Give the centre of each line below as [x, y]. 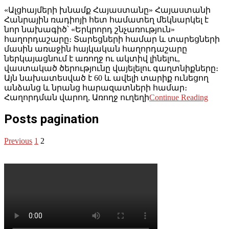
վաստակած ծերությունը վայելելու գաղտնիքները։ [111, 68]
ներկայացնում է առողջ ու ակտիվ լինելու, [92, 58]
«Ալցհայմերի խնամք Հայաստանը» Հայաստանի [107, 10]
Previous [18, 141]
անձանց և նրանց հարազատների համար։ [96, 87]
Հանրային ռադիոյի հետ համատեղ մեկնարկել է [106, 19]
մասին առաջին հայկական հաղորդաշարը [96, 49]
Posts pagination [51, 119]
